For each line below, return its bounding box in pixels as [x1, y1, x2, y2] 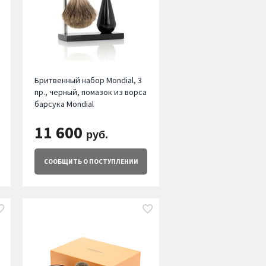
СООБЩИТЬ [43, 157, 82, 166]
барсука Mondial [34, 99, 94, 110]
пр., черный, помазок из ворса [34, 87, 147, 98]
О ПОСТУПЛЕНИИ [81, 157, 138, 166]
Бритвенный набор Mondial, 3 [34, 75, 142, 86]
